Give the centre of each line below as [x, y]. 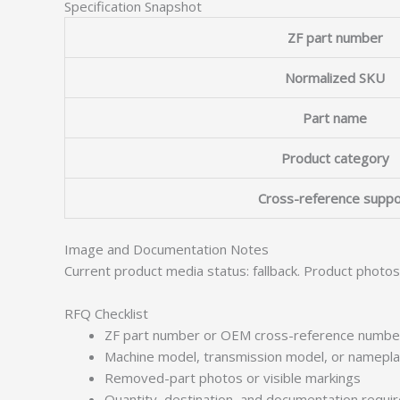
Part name [335, 117]
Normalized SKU [335, 77]
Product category [335, 158]
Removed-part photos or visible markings [233, 378]
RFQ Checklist [106, 313]
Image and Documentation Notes [167, 249]
